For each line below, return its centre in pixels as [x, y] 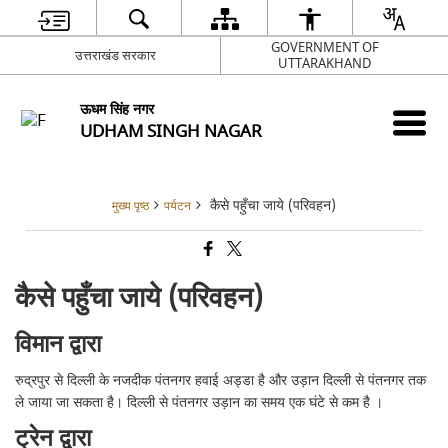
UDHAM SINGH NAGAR [171, 131]
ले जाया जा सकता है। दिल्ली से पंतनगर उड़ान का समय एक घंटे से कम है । [199, 402]
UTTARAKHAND [324, 63]
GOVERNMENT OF [324, 47]
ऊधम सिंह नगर [117, 109]
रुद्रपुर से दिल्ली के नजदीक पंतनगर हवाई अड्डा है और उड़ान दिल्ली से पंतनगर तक [221, 380]
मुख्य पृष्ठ [130, 206]
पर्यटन [177, 206]
